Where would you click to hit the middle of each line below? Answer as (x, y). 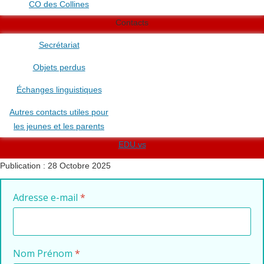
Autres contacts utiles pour (59, 112)
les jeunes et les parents (59, 126)
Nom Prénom (44, 254)
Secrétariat (59, 44)
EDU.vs (132, 144)
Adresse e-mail (47, 197)
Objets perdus (59, 67)
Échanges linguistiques (59, 89)
